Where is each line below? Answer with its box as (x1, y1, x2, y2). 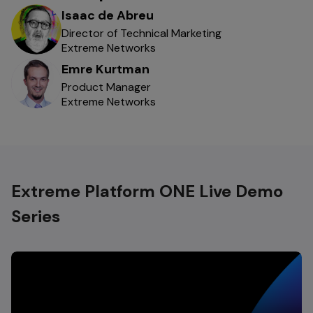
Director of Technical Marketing (61, 26, 221, 41)
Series (11, 205, 60, 228)
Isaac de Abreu (61, 7, 154, 24)
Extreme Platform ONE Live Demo (11, 180, 283, 203)
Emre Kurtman (61, 61, 150, 78)
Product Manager (61, 80, 151, 95)
